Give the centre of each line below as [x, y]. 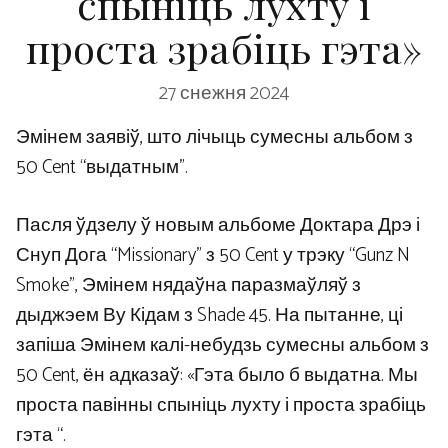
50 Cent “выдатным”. [102, 167]
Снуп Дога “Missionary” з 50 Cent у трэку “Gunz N [213, 256]
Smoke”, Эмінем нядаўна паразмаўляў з [188, 286]
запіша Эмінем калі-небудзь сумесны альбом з [222, 346]
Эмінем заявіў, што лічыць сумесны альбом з [214, 137]
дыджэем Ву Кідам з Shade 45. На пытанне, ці [209, 316]
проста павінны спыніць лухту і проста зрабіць [221, 406]
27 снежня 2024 [224, 93]
